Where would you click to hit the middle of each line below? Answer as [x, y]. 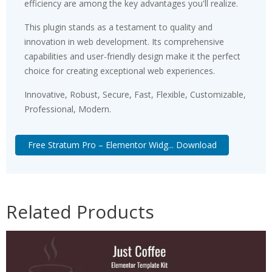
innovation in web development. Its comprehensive [124, 41]
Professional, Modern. [68, 109]
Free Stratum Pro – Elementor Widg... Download [122, 145]
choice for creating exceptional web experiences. [120, 70]
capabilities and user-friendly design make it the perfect [132, 56]
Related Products [80, 212]
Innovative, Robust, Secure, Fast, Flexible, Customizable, [135, 94]
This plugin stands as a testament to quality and [118, 27]
